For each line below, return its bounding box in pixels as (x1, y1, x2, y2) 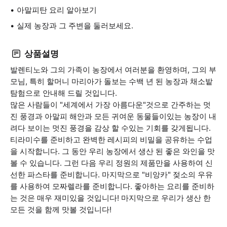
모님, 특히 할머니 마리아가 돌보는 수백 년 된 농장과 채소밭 (10, 77, 213, 86)
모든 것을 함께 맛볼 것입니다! (10, 205, 111, 214)
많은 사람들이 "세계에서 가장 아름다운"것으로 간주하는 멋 (10, 100, 211, 109)
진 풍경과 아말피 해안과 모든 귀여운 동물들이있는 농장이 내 (10, 111, 216, 121)
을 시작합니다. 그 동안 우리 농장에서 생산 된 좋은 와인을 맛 (10, 146, 215, 156)
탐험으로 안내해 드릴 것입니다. (10, 88, 117, 98)
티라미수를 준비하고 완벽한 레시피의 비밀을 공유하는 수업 (10, 135, 212, 144)
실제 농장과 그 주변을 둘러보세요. (17, 21, 133, 30)
